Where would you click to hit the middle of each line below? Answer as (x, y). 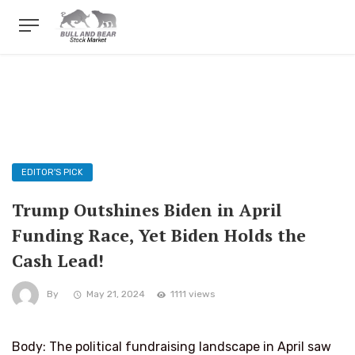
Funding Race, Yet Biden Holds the (159, 235)
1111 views (193, 294)
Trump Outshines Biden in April (147, 210)
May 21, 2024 (116, 294)
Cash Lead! (58, 261)
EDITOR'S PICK (52, 172)
